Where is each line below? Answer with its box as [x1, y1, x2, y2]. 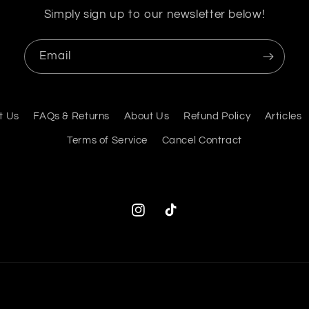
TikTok [161, 212, 193, 223]
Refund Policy [183, 110, 251, 121]
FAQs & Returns [33, 110, 110, 121]
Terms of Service [67, 135, 148, 146]
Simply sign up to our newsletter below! [43, 8, 266, 21]
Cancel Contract [161, 135, 242, 146]
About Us [123, 110, 170, 121]
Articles [264, 110, 302, 121]
